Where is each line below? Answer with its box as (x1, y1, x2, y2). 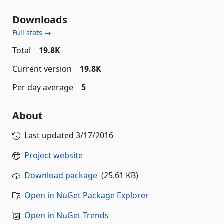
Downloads (12, 13, 67, 26)
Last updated (24, 130, 76, 141)
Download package (24, 170, 97, 181)
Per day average (12, 82, 73, 93)
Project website (24, 150, 83, 161)
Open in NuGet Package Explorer (24, 190, 149, 201)
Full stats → (12, 28, 51, 37)
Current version (12, 63, 72, 74)
